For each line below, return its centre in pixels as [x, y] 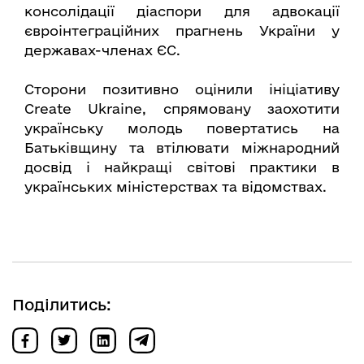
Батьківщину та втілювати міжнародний [182, 148]
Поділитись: [62, 305]
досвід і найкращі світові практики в [182, 167]
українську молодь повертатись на [182, 128]
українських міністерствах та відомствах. [175, 187]
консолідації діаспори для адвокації [182, 11]
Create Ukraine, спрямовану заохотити [182, 109]
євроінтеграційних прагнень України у [182, 31]
